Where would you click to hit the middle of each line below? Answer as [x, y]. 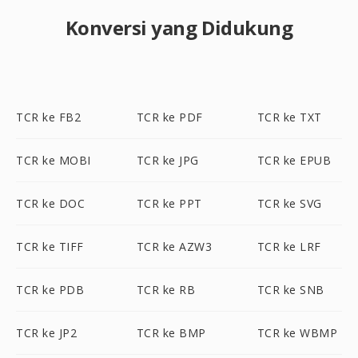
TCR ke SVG [289, 203]
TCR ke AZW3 [174, 247]
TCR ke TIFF [50, 247]
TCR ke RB [166, 290]
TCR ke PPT [169, 203]
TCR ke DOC [50, 203]
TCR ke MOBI [54, 160]
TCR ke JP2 [46, 333]
